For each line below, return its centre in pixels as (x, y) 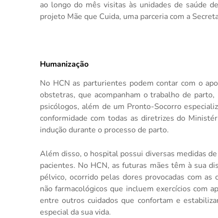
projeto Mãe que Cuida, (82, 17)
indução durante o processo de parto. (104, 130)
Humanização (64, 64)
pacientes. (59, 165)
